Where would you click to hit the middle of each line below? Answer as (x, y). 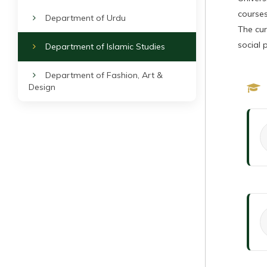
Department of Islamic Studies (104, 46)
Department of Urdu (84, 18)
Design (42, 87)
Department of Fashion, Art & (103, 75)
